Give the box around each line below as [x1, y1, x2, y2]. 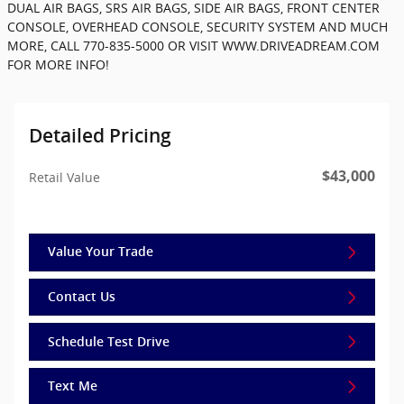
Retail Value [29, 169, 100, 187]
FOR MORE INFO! [7, 56, 109, 74]
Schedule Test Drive [48, 334, 170, 349]
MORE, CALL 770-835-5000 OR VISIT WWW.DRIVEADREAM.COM [7, 37, 380, 55]
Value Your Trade [48, 244, 153, 260]
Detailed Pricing [29, 124, 171, 148]
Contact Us [48, 289, 115, 305]
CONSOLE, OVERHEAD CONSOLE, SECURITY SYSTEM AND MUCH [7, 18, 388, 36]
